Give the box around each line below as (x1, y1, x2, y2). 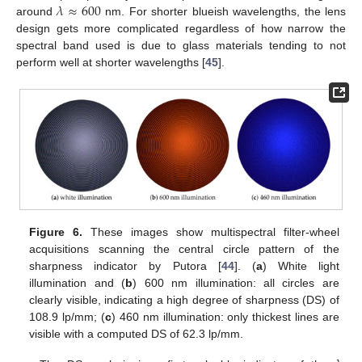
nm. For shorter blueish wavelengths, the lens (101, 4, 347, 18)
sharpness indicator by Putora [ (29, 259, 221, 272)
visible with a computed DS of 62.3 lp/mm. (29, 326, 244, 340)
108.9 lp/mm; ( (29, 309, 105, 323)
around (16, 4, 57, 18)
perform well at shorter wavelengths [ (16, 55, 205, 69)
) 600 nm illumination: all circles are (133, 276, 339, 289)
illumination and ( (29, 276, 126, 289)
